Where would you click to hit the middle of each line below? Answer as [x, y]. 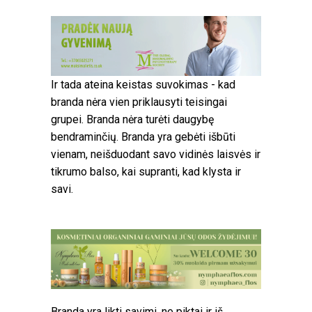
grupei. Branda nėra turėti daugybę [132, 119]
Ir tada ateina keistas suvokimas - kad [143, 84]
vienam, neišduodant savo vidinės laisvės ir [156, 154]
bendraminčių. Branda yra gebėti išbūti [143, 136]
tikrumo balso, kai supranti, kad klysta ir [146, 171]
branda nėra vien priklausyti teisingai [139, 102]
